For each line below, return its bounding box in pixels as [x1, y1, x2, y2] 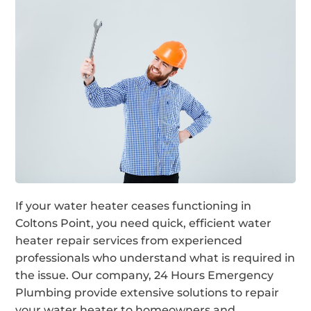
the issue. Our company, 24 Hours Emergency [15, 268, 274, 282]
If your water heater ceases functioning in [15, 199, 252, 212]
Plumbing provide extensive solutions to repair [15, 285, 280, 299]
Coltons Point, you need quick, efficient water [15, 216, 272, 230]
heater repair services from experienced [15, 233, 243, 247]
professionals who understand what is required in [15, 251, 296, 264]
